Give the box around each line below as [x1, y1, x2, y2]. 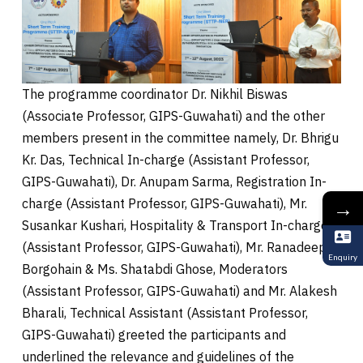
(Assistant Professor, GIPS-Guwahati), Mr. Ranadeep [22, 238, 327, 255]
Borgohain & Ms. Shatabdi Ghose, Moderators [22, 260, 288, 277]
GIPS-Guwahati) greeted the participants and [22, 326, 286, 343]
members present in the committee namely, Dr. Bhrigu [22, 129, 339, 146]
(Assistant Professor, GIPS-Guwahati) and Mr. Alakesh [22, 282, 337, 299]
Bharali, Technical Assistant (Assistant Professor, [22, 304, 308, 321]
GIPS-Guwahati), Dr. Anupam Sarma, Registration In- [22, 173, 327, 190]
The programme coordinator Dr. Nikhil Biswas [22, 85, 288, 102]
